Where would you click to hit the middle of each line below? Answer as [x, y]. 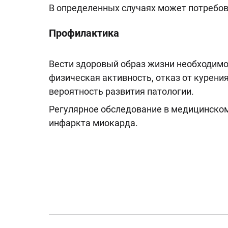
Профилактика [84, 33]
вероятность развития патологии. [121, 91]
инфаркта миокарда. [93, 123]
